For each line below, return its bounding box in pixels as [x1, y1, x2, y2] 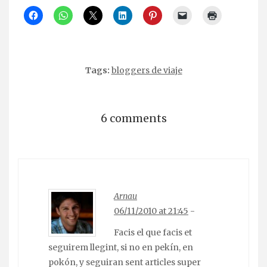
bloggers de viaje [111, 64, 182, 76]
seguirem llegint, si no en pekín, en [48, 241, 193, 253]
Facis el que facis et [114, 226, 192, 238]
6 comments [100, 111, 167, 125]
